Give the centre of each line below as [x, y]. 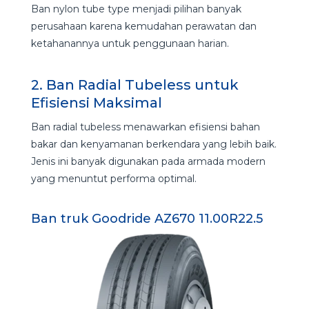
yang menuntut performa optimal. [113, 179]
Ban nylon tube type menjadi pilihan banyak [136, 9]
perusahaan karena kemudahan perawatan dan [143, 27]
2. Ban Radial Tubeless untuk [134, 85]
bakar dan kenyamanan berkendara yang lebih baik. [153, 144]
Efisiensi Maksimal [96, 103]
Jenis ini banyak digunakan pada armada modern [148, 162]
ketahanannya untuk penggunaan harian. [130, 44]
